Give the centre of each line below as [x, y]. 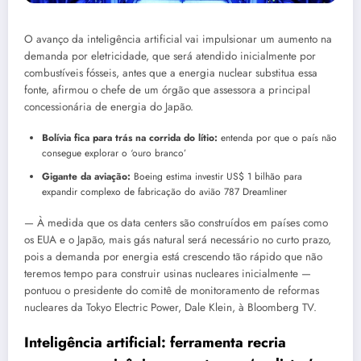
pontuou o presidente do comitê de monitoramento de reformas [172, 291]
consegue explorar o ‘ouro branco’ [114, 154]
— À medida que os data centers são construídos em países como [176, 223]
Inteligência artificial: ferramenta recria [155, 342]
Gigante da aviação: [86, 177]
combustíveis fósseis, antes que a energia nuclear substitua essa [171, 73]
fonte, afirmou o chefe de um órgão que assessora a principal [167, 90]
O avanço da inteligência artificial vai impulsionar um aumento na [178, 39]
